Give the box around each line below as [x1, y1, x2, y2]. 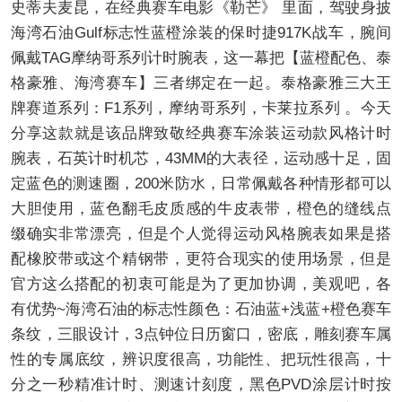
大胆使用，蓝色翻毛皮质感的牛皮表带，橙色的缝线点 [11, 200, 391, 217]
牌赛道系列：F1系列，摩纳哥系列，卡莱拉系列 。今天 [11, 100, 391, 117]
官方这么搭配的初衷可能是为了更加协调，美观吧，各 [11, 275, 391, 293]
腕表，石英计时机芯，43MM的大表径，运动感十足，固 [11, 150, 391, 167]
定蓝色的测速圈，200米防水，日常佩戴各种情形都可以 [11, 175, 391, 192]
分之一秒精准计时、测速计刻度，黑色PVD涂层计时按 [11, 376, 391, 393]
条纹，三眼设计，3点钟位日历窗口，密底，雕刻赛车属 [11, 326, 391, 343]
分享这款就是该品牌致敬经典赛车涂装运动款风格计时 [11, 125, 391, 142]
